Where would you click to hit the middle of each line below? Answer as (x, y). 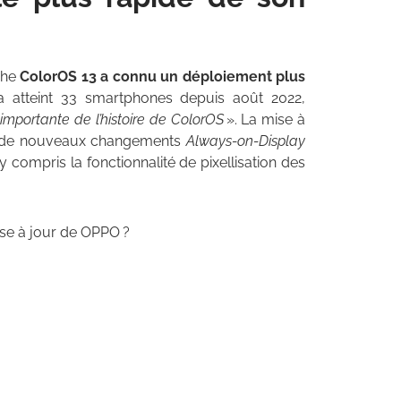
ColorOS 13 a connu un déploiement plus (162, 77)
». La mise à (264, 120)
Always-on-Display (246, 141)
